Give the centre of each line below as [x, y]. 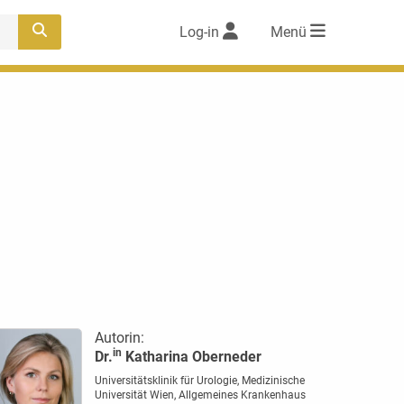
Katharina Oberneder [191, 357]
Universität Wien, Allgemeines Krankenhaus [200, 395]
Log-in [199, 32]
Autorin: [119, 338]
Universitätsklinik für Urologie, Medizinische [199, 381]
